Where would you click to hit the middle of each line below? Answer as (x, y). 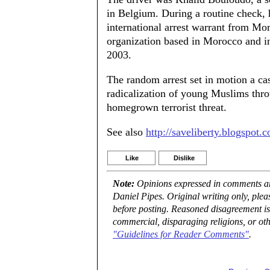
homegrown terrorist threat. (167, 107)
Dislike (184, 158)
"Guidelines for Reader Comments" (181, 234)
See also (126, 132)
